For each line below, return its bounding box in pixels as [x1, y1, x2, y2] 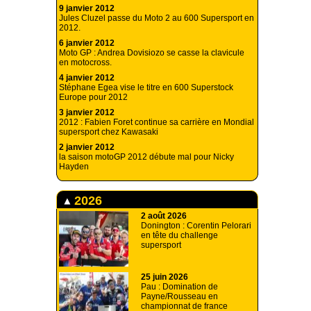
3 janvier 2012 [59, 108, 115, 118]
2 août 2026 [141, 211, 187, 221]
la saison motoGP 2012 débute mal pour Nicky [59, 152, 234, 162]
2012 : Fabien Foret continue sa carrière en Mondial [59, 117, 254, 128]
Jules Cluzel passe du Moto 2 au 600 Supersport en [59, 13, 254, 24]
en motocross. [59, 58, 112, 68]
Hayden [59, 162, 89, 172]
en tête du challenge [141, 230, 218, 241]
